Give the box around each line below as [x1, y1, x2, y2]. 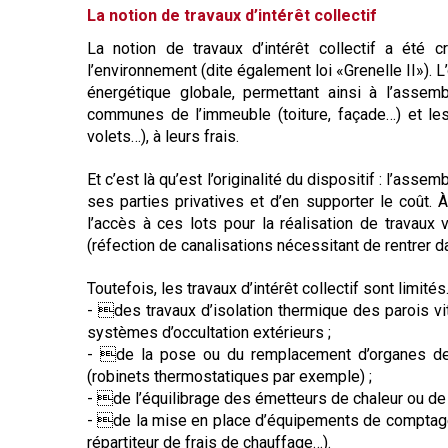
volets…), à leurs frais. [87, 126, 239, 146]
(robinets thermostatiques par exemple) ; [87, 366, 372, 386]
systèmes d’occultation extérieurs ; [87, 322, 331, 342]
